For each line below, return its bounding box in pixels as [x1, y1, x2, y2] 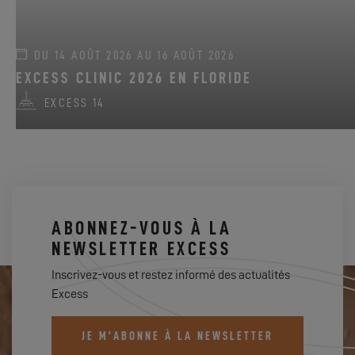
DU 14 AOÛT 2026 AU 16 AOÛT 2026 [29, 49, 235, 63]
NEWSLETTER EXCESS [52, 239, 231, 259]
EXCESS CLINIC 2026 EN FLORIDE [16, 70, 252, 86]
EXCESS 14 [44, 96, 105, 109]
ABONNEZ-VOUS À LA [52, 219, 232, 239]
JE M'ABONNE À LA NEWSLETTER [82, 330, 273, 343]
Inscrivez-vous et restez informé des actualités [52, 269, 290, 282]
